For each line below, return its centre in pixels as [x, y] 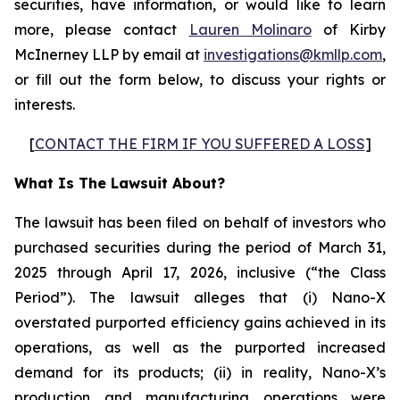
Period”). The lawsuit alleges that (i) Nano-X [200, 297]
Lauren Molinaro [250, 29]
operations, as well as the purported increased [200, 347]
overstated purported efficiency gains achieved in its [200, 322]
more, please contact [102, 29]
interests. [45, 104]
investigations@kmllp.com [293, 54]
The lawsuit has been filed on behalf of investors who [200, 222]
